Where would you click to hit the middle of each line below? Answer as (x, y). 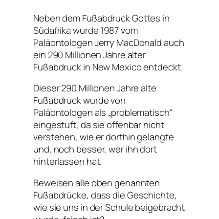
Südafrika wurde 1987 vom (86, 30)
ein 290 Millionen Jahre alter (90, 55)
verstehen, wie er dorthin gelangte (104, 137)
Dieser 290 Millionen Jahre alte (95, 88)
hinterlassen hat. (68, 162)
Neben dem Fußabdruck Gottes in (101, 18)
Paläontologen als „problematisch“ (103, 113)
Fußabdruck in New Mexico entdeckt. (108, 67)
